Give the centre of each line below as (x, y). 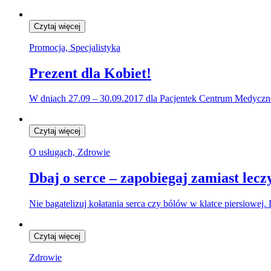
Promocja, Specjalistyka (75, 47)
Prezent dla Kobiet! (90, 73)
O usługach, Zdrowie (70, 152)
